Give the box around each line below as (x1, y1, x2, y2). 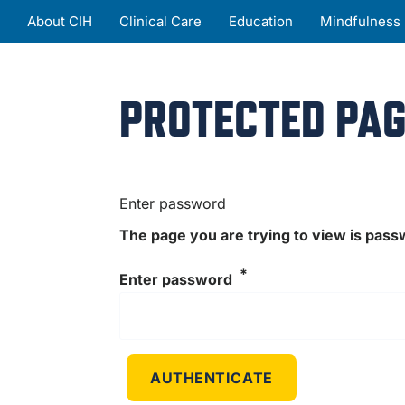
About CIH (27, 13, 92, 30)
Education (229, 13, 293, 30)
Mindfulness (320, 13, 400, 30)
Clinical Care (119, 13, 202, 30)
